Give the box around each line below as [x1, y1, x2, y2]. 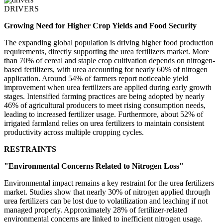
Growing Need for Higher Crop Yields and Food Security [4, 21, 197, 30]
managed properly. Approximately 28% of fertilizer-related [4, 206, 187, 215]
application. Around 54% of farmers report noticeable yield [4, 74, 188, 83]
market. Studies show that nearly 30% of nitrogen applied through [4, 188, 210, 197]
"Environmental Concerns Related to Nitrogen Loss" [4, 162, 184, 171]
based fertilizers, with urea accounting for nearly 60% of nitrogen [4, 65, 208, 74]
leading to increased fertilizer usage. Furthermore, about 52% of [4, 110, 203, 119]
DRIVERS [4, 4, 39, 13]
